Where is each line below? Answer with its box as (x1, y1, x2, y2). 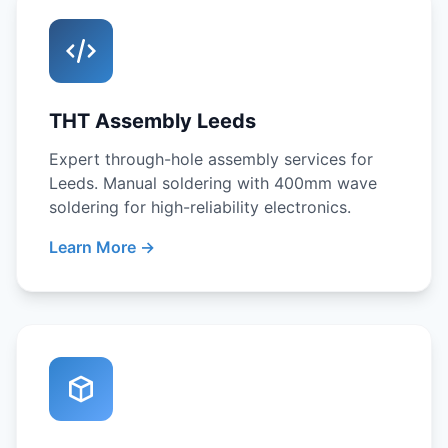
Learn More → (49, 237, 155, 257)
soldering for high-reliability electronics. (49, 197, 351, 217)
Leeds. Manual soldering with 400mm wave (49, 173, 377, 193)
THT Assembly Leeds (49, 109, 256, 133)
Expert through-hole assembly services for (49, 149, 373, 169)
